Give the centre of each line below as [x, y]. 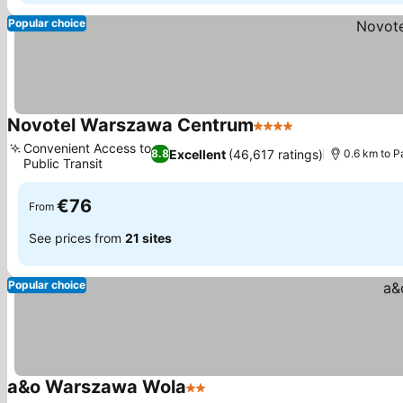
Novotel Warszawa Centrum [130, 125]
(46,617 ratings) [276, 154]
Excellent [198, 154]
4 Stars [277, 135]
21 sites [148, 237]
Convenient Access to [87, 148]
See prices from [77, 237]
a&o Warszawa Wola [97, 387]
